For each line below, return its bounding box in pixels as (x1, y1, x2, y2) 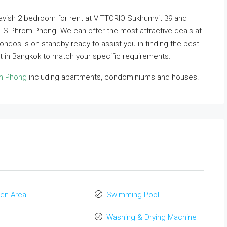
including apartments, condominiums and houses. (27, 72, 199, 82)
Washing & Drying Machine (106, 213, 197, 222)
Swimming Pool (106, 190, 159, 199)
